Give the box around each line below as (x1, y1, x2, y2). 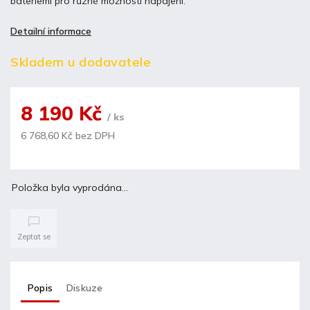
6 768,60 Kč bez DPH (21, 129, 115, 142)
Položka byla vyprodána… (12, 181, 128, 194)
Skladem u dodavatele (10, 53, 151, 70)
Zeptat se (17, 232, 51, 241)
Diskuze (66, 281, 103, 294)
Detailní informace (10, 24, 91, 37)
